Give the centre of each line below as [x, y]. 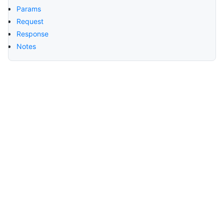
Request [30, 21]
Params [29, 9]
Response [32, 34]
